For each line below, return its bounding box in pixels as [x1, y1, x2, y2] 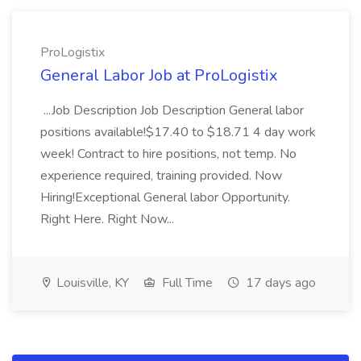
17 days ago [243, 274, 316, 292]
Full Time [159, 274, 213, 292]
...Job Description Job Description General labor [40, 102, 304, 119]
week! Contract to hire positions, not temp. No [40, 145, 297, 163]
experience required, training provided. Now [40, 167, 282, 185]
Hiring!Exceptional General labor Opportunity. [40, 189, 290, 206]
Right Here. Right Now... [40, 210, 177, 228]
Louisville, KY [53, 274, 129, 292]
